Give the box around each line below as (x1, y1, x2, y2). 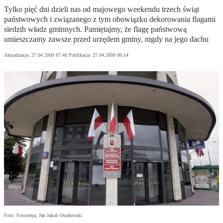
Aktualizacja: (4, 52, 31, 58)
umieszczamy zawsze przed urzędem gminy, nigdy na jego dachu (4, 35, 209, 44)
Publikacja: (69, 52, 93, 58)
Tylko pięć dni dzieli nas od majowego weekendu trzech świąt (4, 5, 199, 14)
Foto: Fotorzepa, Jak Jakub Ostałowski (4, 213, 82, 219)
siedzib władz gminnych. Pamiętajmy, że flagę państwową (4, 25, 187, 34)
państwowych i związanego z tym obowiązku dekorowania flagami (4, 15, 216, 24)
